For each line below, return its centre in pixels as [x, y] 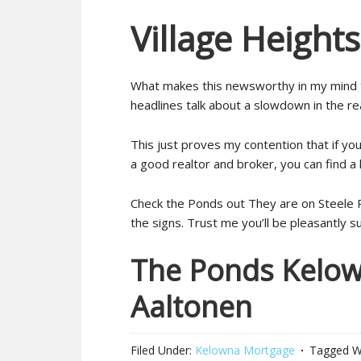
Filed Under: [163, 350]
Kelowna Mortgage [245, 350]
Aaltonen [191, 307]
